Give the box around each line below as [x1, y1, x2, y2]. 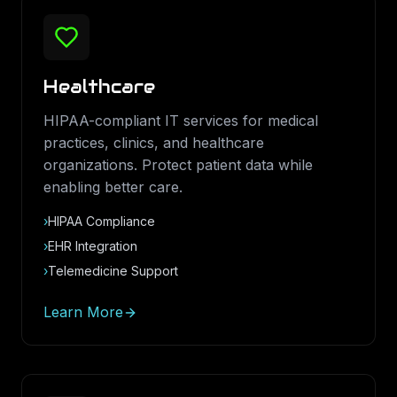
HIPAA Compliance [48, 214, 155, 229]
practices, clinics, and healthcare [43, 134, 264, 152]
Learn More [43, 303, 123, 321]
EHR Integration [48, 238, 137, 253]
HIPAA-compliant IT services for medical [43, 112, 318, 129]
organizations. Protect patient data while [43, 156, 313, 174]
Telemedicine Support [48, 263, 178, 278]
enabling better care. [43, 178, 183, 196]
